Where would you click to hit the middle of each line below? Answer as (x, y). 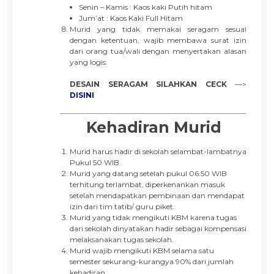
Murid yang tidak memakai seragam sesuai (158, 29)
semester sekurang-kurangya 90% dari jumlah (152, 261)
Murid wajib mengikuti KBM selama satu (142, 250)
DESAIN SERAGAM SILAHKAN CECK (148, 84)
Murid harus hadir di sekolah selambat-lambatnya (158, 151)
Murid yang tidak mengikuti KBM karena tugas (153, 217)
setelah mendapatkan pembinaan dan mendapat (157, 195)
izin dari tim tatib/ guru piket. (122, 206)
